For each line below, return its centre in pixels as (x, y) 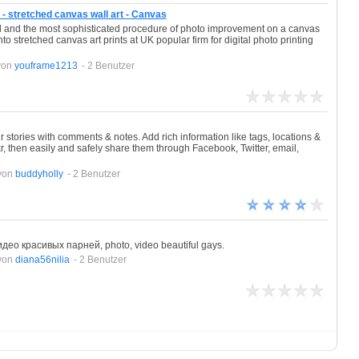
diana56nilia (42, 260)
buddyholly (39, 174)
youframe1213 (46, 66)
